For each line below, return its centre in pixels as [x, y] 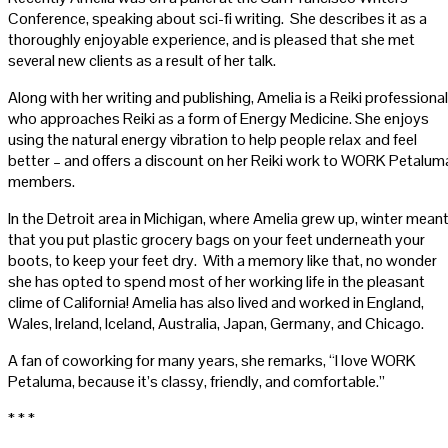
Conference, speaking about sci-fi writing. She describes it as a [217, 18]
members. [41, 181]
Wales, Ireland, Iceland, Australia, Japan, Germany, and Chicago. [216, 323]
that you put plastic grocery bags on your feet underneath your [216, 239]
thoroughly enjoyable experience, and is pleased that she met [211, 39]
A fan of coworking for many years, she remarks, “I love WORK [212, 360]
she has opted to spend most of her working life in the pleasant [216, 281]
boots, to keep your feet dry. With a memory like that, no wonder [222, 260]
